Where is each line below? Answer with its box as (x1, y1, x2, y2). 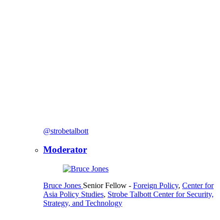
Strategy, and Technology (43, 198, 122, 207)
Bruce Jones (43, 181, 81, 190)
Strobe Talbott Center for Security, (108, 190, 214, 198)
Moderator (43, 144, 87, 155)
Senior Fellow (83, 181, 129, 190)
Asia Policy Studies (43, 190, 104, 198)
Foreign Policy (133, 181, 178, 190)
